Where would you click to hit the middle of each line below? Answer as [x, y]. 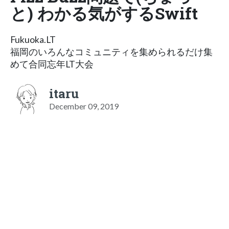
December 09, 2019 [84, 106]
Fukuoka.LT [33, 39]
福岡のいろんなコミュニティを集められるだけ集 [111, 52]
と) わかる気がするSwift [104, 13]
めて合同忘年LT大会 [52, 64]
